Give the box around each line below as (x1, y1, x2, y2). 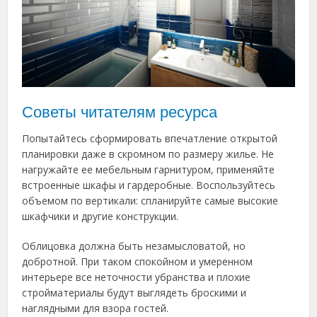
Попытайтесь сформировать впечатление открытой (22, 132, 278, 146)
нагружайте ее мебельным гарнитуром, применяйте (22, 163, 275, 177)
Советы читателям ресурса (22, 103, 218, 122)
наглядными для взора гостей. (22, 301, 169, 316)
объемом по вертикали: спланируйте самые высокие (22, 194, 279, 208)
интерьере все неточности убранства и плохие (22, 270, 251, 284)
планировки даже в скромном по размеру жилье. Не (22, 147, 275, 161)
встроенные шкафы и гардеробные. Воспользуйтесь (22, 178, 276, 192)
